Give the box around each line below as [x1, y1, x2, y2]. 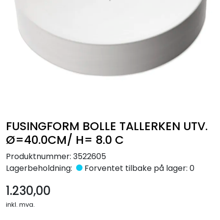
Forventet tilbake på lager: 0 [82, 162, 194, 174]
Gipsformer [10, 31, 55, 42]
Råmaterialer [10, 4, 61, 15]
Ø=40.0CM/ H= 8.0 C [6, 131, 124, 148]
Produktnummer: [6, 150, 71, 162]
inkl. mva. [6, 199, 35, 209]
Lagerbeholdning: [6, 162, 72, 174]
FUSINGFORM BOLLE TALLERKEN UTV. [6, 117, 208, 134]
